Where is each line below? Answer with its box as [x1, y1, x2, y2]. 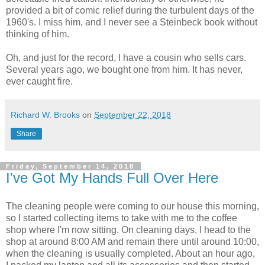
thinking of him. [6, 29, 69, 40]
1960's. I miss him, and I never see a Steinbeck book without [6, 17, 257, 28]
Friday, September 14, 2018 [6, 163, 135, 170]
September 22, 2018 [94, 110, 171, 120]
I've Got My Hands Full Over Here [6, 170, 218, 186]
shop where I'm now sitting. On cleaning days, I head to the [6, 225, 251, 235]
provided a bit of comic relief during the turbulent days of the [6, 5, 254, 16]
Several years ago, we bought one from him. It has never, [6, 64, 243, 75]
